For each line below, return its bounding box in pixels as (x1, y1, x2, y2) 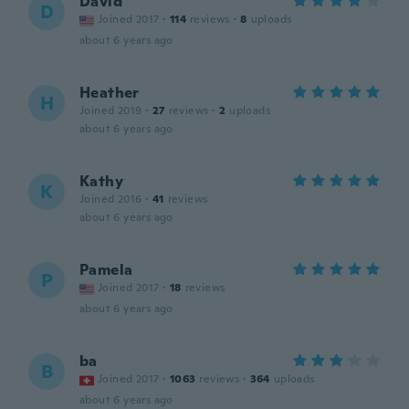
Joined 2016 (79, 192, 142, 206)
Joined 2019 (79, 103, 142, 118)
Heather (79, 83, 140, 102)
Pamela (79, 260, 133, 279)
